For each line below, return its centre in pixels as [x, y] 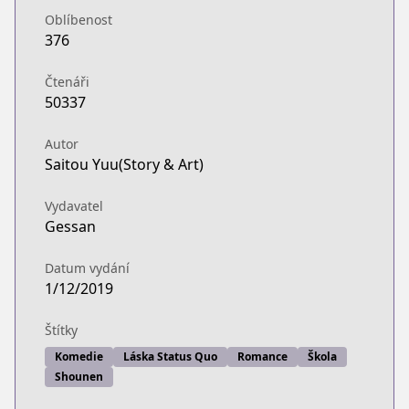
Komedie [79, 357]
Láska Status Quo [170, 357]
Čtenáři [67, 82]
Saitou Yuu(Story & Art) [124, 164]
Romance [262, 357]
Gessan [70, 226]
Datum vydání [87, 268]
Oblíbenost [79, 20]
